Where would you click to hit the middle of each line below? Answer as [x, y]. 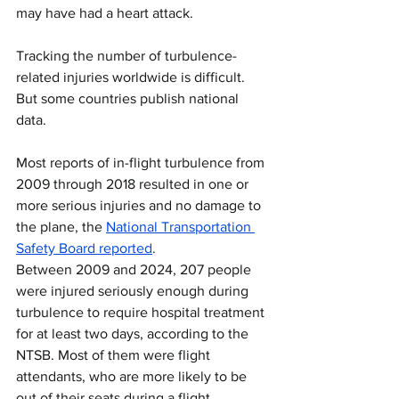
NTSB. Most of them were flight [115, 355]
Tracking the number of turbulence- [126, 56]
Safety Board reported [84, 248]
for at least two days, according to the [134, 334]
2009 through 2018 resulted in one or [134, 184]
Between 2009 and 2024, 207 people [135, 269]
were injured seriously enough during [134, 291]
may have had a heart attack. [105, 13]
